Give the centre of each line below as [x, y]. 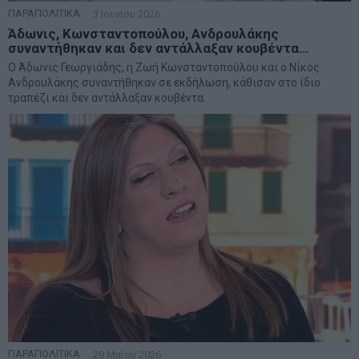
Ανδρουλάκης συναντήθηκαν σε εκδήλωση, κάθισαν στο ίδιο [164, 82]
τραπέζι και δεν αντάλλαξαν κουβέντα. [107, 97]
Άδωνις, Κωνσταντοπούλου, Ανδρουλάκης [143, 33]
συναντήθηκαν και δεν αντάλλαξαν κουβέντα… [158, 48]
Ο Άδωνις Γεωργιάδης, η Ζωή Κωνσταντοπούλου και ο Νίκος [164, 67]
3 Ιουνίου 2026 [125, 14]
